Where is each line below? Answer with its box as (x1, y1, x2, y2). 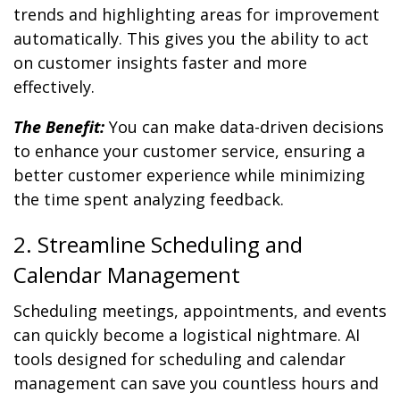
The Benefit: (13, 116, 104, 138)
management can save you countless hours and (13, 372, 379, 395)
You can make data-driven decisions (109, 116, 384, 138)
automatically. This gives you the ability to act (13, 28, 369, 50)
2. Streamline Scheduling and (13, 229, 303, 260)
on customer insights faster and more (13, 52, 307, 74)
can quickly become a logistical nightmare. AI (13, 324, 360, 346)
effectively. (13, 76, 95, 98)
